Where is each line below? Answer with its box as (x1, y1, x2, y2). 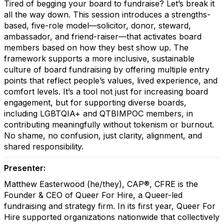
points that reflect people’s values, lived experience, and (4, 75, 217, 85)
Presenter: (4, 163, 45, 173)
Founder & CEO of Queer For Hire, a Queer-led (4, 190, 182, 200)
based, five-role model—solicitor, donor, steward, (4, 20, 191, 30)
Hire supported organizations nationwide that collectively (4, 212, 219, 222)
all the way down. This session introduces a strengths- (4, 9, 210, 19)
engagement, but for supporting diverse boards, (4, 97, 186, 107)
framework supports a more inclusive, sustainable (4, 53, 194, 63)
